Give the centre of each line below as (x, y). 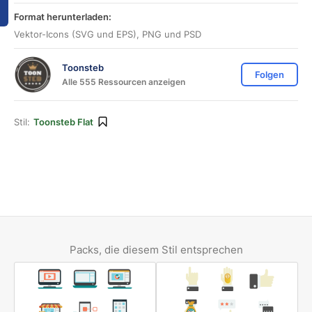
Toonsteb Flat (63, 122)
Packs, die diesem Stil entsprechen (156, 250)
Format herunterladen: (63, 17)
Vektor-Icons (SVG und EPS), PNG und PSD (108, 34)
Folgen (270, 75)
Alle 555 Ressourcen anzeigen (124, 81)
